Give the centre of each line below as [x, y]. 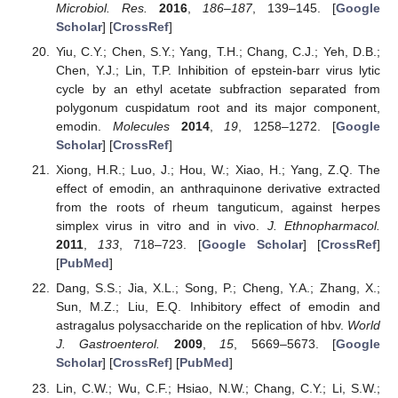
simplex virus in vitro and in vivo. [161, 226]
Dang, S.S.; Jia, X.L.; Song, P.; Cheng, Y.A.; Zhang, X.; [218, 288]
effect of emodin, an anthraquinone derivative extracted [218, 189]
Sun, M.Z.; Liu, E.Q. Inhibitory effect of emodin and [218, 307]
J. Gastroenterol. [108, 344]
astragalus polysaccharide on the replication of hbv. [201, 326]
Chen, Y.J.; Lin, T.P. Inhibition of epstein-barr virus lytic [218, 71]
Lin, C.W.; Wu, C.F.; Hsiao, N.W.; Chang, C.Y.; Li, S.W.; [218, 388]
